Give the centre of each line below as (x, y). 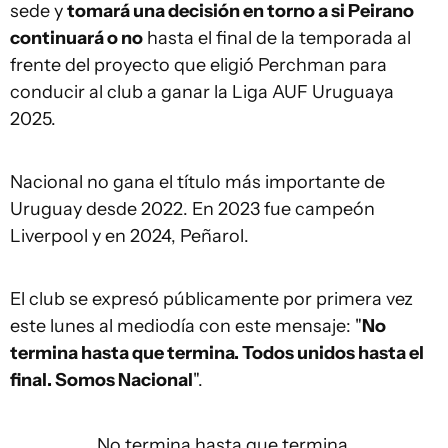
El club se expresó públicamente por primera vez (211, 299)
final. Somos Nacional (101, 380)
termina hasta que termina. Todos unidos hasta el (217, 353)
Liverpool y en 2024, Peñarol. (129, 236)
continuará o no (76, 38)
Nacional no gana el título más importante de (197, 182)
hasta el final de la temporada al (277, 38)
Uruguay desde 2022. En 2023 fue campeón (192, 209)
